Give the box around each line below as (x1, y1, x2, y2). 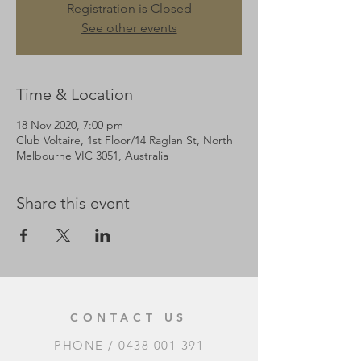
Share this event (16, 193, 130, 213)
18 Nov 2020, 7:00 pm (16, 118, 123, 132)
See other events (81, 20, 177, 35)
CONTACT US (70, 310, 188, 325)
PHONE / (54, 338, 118, 353)
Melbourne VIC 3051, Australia (16, 148, 168, 163)
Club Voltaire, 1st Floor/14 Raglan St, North (16, 133, 233, 147)
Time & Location (16, 85, 133, 104)
